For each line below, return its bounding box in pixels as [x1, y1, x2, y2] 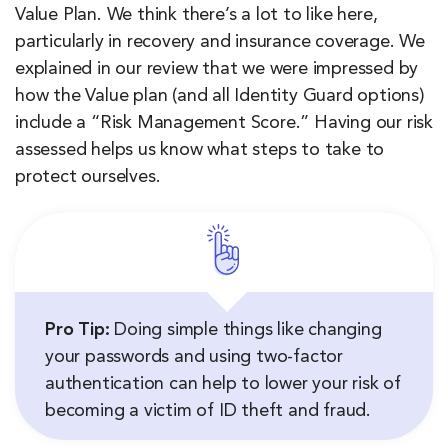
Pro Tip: [45, 321, 110, 340]
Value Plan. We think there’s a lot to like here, [15, 6, 378, 25]
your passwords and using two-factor [45, 348, 343, 367]
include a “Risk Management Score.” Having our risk [15, 114, 433, 133]
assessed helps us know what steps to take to [15, 141, 385, 160]
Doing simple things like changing [109, 321, 382, 340]
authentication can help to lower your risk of [45, 375, 401, 394]
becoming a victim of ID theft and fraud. [45, 402, 371, 421]
